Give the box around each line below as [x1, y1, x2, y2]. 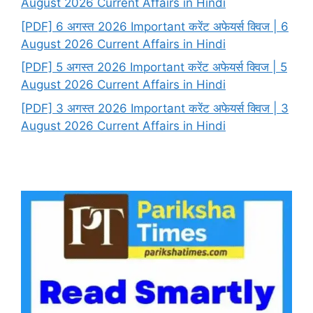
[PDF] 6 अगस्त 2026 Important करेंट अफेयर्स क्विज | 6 [21, 19, 289, 34]
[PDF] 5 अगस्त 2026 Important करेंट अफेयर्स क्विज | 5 [21, 60, 287, 75]
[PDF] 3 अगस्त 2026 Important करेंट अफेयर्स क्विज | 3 [21, 101, 289, 115]
